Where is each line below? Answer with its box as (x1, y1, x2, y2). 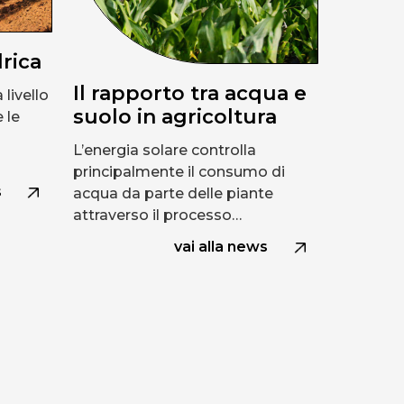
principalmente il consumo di (72, 163, 285, 181)
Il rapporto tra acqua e (72, 81, 307, 106)
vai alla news (174, 238, 269, 256)
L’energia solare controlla (72, 142, 256, 160)
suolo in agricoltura (72, 105, 277, 130)
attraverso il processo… (72, 207, 242, 225)
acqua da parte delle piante (72, 185, 273, 203)
